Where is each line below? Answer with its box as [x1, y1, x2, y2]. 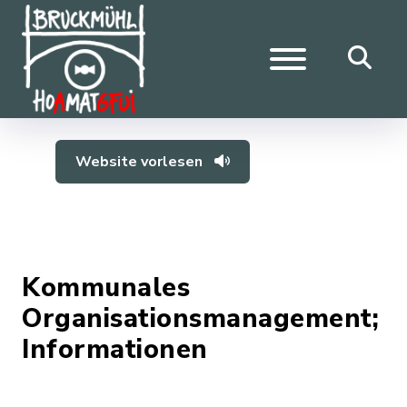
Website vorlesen [75, 152, 207, 172]
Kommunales [22, 270, 190, 305]
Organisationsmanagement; [22, 301, 379, 336]
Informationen [22, 332, 208, 367]
